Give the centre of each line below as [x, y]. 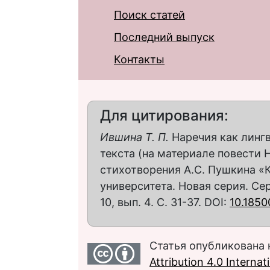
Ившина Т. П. [134, 137]
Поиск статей [149, 14]
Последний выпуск [164, 37]
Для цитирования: [164, 115]
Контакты [139, 59]
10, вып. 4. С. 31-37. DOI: [165, 202]
